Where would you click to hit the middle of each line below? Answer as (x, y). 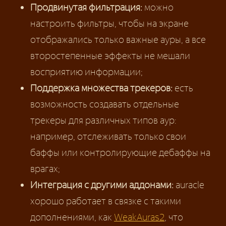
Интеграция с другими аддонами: (102, 185)
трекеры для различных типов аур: (103, 120)
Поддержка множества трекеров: (101, 88)
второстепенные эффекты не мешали (110, 55)
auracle (189, 185)
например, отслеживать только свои (108, 136)
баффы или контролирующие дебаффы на (120, 152)
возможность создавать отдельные (105, 104)
